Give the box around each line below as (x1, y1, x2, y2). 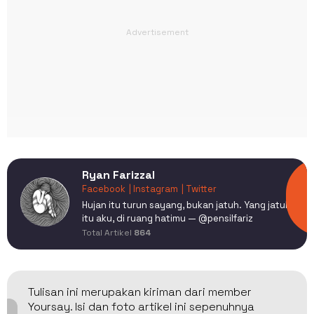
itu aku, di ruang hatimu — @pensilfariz (82, 212, 253, 224)
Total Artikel (82, 226, 134, 238)
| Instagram (129, 182, 178, 195)
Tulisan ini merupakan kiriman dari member (28, 284, 252, 299)
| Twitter (182, 182, 217, 195)
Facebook (82, 182, 125, 195)
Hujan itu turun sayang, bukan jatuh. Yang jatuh (82, 198, 291, 211)
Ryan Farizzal (82, 167, 155, 182)
